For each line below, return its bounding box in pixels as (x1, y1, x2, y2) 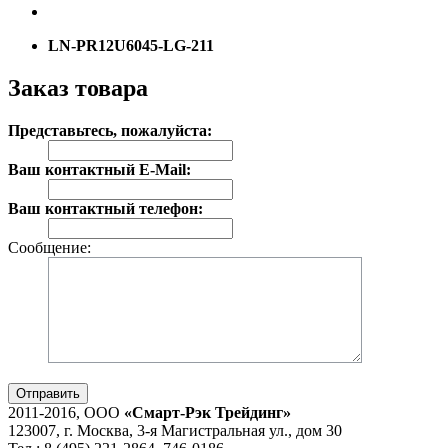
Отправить (16, 385, 80, 401)
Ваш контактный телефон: (8, 199, 203, 217)
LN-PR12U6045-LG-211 (48, 36, 214, 54)
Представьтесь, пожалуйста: (8, 121, 212, 139)
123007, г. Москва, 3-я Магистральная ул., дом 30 (8, 421, 342, 439)
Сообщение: (8, 238, 91, 256)
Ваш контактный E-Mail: (8, 160, 191, 178)
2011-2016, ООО (8, 403, 124, 421)
